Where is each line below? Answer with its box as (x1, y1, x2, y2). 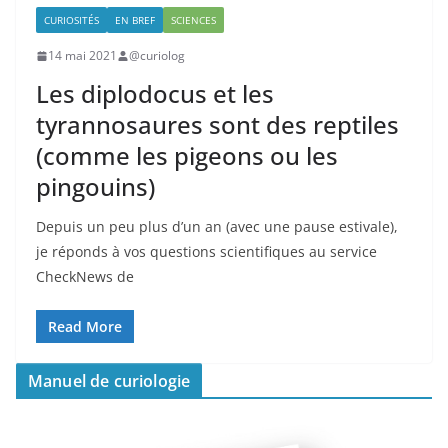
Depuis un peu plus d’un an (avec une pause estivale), (36, 217, 398, 237)
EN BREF (115, 13, 155, 28)
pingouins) (36, 170, 155, 204)
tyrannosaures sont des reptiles (36, 108, 399, 142)
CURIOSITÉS (44, 13, 99, 28)
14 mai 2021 (48, 47, 117, 65)
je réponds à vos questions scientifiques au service (36, 242, 377, 262)
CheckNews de (36, 267, 134, 287)
